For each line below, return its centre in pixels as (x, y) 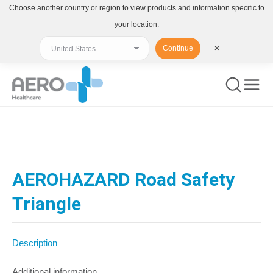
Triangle (47, 204)
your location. (136, 24)
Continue (178, 48)
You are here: (39, 136)
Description (35, 243)
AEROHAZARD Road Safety (123, 179)
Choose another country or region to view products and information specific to (136, 8)
